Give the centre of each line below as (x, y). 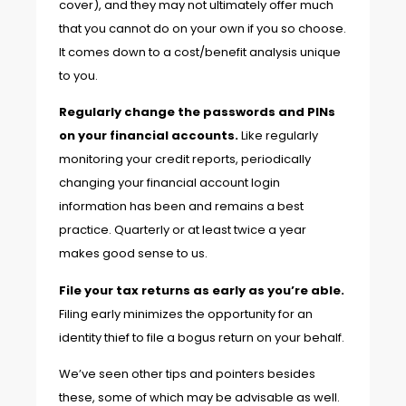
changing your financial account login (169, 183)
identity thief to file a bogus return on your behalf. (202, 337)
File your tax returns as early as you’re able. (202, 290)
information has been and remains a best (181, 207)
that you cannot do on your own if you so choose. (203, 28)
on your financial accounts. (150, 136)
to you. (78, 75)
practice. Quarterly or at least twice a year (183, 230)
